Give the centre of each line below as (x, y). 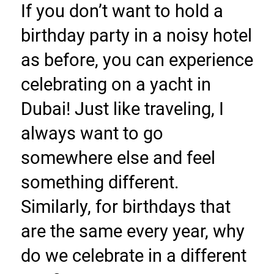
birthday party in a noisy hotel (136, 36)
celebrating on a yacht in (116, 85)
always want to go (92, 134)
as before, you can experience (137, 60)
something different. (100, 183)
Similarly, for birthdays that (125, 207)
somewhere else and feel (118, 158)
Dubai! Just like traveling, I (122, 109)
